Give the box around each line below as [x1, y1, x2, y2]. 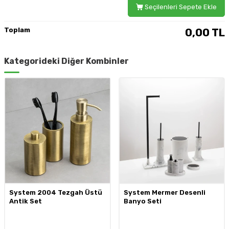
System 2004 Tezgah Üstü [9, 188, 102, 196]
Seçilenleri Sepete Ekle [143, 3, 217, 11]
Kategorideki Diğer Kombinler [4, 56, 129, 66]
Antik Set [9, 197, 42, 205]
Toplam [4, 26, 30, 34]
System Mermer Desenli [123, 188, 205, 196]
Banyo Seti [123, 197, 162, 205]
